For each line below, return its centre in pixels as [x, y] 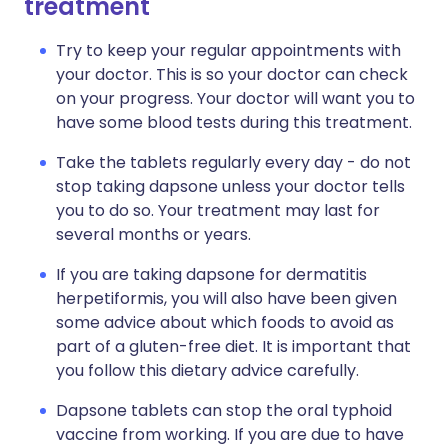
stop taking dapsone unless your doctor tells [230, 186]
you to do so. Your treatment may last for [218, 210]
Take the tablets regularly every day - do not [233, 162]
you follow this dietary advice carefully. [207, 370]
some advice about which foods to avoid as [225, 322]
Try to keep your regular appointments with [228, 50]
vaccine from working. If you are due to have [230, 434]
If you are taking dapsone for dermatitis [211, 274]
